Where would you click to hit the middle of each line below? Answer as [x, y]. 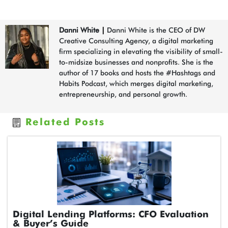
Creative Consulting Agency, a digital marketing [136, 41]
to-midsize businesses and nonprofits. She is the [136, 62]
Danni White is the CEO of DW [155, 30]
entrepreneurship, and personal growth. [123, 94]
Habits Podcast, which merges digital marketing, [136, 84]
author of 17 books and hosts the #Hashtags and [137, 73]
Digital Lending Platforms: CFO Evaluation [111, 215]
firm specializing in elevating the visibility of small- [141, 52]
